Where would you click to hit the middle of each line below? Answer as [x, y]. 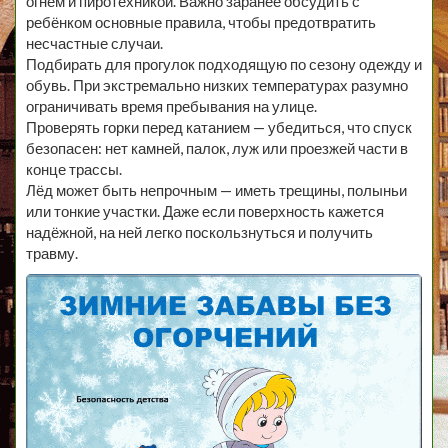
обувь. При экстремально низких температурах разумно [217, 85]
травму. [52, 253]
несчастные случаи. [94, 43]
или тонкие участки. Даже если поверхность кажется [205, 211]
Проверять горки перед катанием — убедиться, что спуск [219, 127]
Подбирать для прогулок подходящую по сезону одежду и [224, 64]
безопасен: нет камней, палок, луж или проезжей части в [217, 148]
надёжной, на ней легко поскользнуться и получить [199, 232]
